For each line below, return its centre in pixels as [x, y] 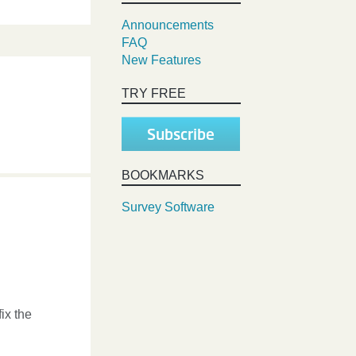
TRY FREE [154, 93]
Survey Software [168, 207]
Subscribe [181, 133]
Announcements [168, 25]
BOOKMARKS [163, 175]
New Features [161, 60]
